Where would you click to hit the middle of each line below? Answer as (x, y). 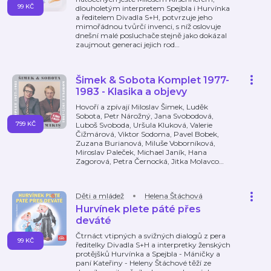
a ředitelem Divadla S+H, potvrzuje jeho (144, 17)
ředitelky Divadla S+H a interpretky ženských (153, 245)
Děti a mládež (100, 196)
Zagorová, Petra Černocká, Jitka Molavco (147, 161)
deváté (93, 220)
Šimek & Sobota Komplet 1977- (152, 80)
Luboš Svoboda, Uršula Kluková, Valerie (144, 125)
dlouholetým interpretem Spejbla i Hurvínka (153, 8)
